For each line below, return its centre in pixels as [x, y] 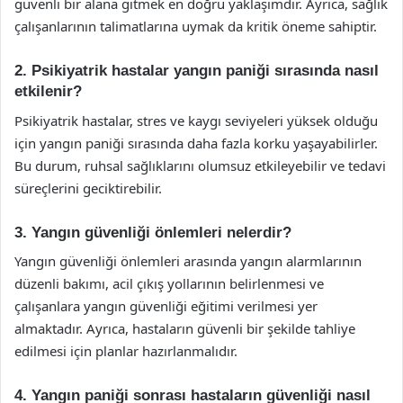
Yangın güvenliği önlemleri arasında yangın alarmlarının [188, 261]
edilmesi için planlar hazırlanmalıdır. [126, 351]
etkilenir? [48, 91]
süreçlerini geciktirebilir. [88, 188]
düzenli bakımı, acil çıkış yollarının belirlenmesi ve [169, 283]
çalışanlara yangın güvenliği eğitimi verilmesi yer [166, 306]
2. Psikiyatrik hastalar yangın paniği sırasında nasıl [197, 71]
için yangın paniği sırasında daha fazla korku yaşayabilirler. [196, 143]
